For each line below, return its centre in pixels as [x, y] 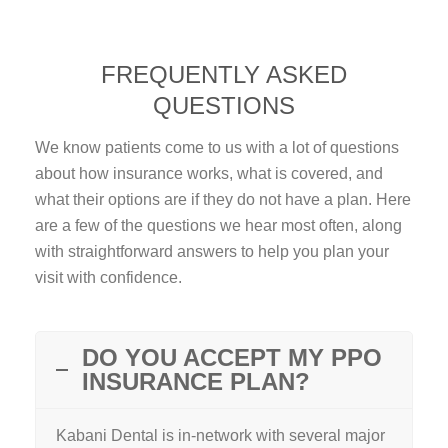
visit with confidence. [108, 278]
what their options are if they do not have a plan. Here [223, 200]
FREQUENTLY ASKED [224, 75]
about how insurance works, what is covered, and [209, 174]
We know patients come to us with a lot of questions [217, 148]
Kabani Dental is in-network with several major [220, 436]
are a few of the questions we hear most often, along [218, 226]
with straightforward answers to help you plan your [212, 252]
